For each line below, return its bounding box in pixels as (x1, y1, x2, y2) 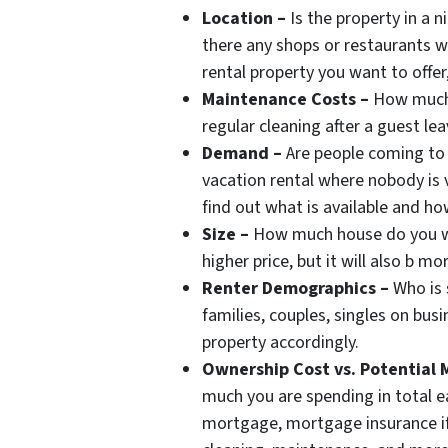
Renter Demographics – (202, 275, 389, 301)
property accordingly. (202, 329, 359, 355)
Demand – (202, 140, 282, 166)
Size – (202, 221, 249, 247)
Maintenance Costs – (202, 86, 369, 112)
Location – (202, 5, 286, 31)
